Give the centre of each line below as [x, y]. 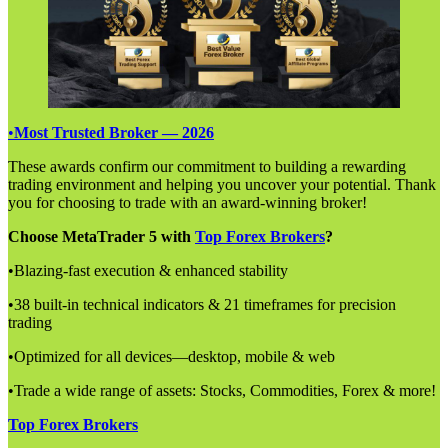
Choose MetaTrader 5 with [101, 236]
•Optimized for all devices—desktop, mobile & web [171, 356]
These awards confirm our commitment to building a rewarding [207, 166]
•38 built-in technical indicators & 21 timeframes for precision [202, 304]
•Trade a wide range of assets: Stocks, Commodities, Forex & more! [222, 390]
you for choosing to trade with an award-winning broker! [187, 202]
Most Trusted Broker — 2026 [114, 132]
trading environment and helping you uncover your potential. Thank [222, 184]
